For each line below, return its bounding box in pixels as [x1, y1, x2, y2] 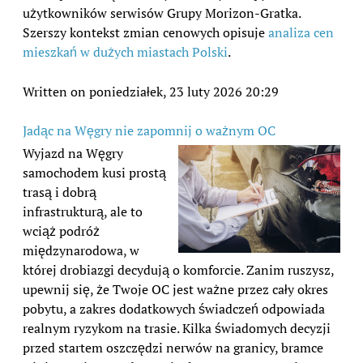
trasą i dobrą [23, 182, 96, 201]
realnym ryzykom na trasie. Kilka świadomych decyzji [23, 318, 331, 337]
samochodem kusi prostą [23, 163, 166, 181]
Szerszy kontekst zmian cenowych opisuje [23, 23, 268, 41]
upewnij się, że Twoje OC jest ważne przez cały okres [23, 280, 328, 298]
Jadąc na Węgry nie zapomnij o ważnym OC [23, 121, 275, 139]
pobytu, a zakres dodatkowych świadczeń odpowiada [23, 299, 325, 318]
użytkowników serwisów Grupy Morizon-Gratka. [23, 3, 301, 22]
